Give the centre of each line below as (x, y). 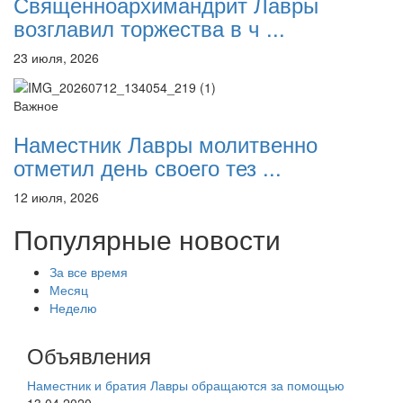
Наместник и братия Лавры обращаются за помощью (186, 385)
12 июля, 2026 (56, 197)
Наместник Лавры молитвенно (166, 143)
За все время (89, 271)
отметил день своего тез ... (148, 166)
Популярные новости (147, 238)
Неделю (73, 307)
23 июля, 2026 (56, 58)
